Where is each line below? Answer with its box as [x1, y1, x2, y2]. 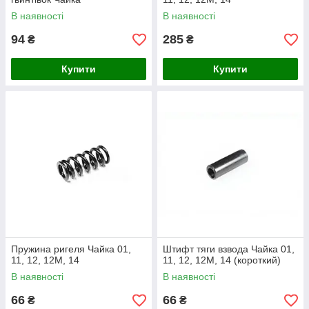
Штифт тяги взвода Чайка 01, [163, 243, 295, 255]
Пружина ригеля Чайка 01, [11, 243, 131, 255]
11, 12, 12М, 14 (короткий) [163, 255, 281, 266]
